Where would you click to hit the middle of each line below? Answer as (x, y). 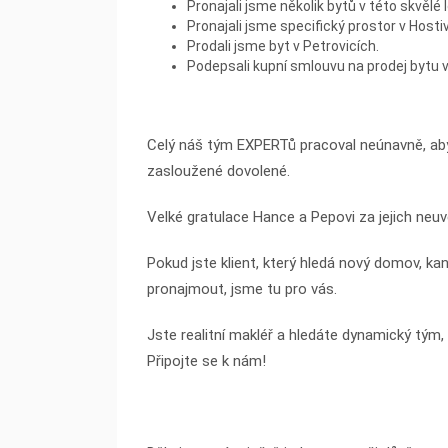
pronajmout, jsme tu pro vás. (242, 289)
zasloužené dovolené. (218, 171)
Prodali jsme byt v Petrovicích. (283, 46)
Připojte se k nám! (206, 361)
